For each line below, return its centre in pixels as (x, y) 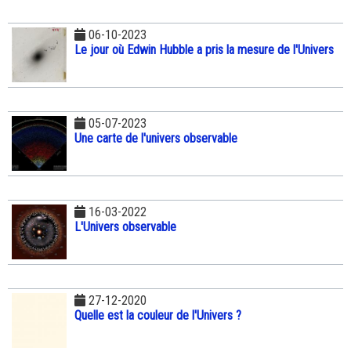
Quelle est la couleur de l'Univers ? (158, 315)
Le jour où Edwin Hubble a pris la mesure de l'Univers (204, 49)
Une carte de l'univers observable (156, 138)
